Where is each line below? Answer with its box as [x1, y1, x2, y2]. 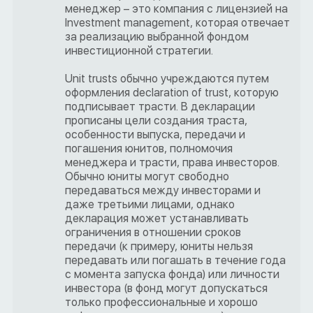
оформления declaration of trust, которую [65, 86, 279, 100]
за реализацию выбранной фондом [65, 30, 249, 44]
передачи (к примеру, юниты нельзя [65, 240, 253, 254]
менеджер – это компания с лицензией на [65, 2, 288, 16]
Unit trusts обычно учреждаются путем [65, 72, 269, 86]
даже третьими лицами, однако [65, 198, 235, 212]
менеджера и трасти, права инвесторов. [65, 156, 279, 170]
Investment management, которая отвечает [65, 16, 290, 30]
